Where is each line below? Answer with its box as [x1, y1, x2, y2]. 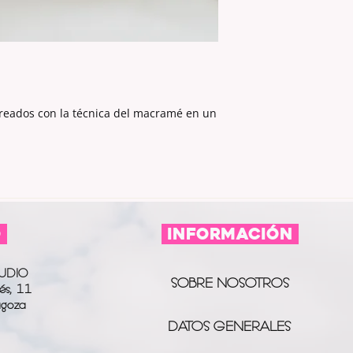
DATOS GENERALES [168, 318, 291, 335]
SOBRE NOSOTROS [170, 274, 289, 292]
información [161, 224, 299, 244]
